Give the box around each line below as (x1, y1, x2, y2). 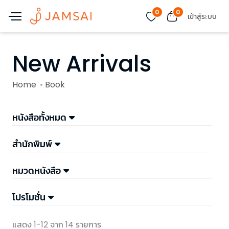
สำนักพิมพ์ (12, 138, 52, 150)
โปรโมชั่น (12, 191, 45, 203)
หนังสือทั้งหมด (12, 111, 66, 124)
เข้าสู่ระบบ (187, 11, 217, 21)
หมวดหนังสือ (12, 164, 61, 177)
